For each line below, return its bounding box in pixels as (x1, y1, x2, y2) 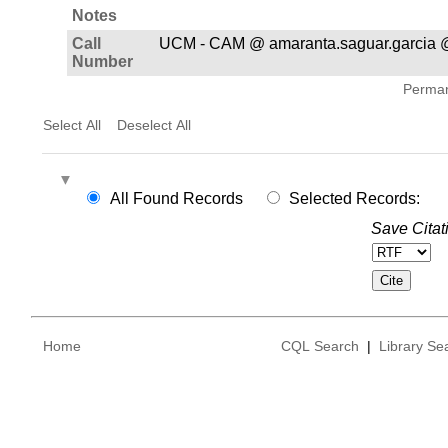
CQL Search (280, 338, 359, 355)
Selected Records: (289, 189, 421, 207)
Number (71, 52, 133, 70)
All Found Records (109, 189, 243, 207)
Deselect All (116, 116, 191, 133)
